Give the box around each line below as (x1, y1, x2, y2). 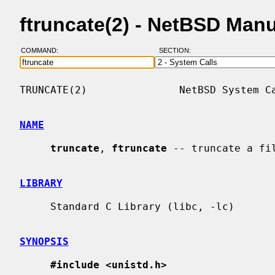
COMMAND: (20, 47, 66, 55)
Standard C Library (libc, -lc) (20, 200, 50, 212)
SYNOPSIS (20, 235, 69, 247)
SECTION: (158, 47, 196, 55)
